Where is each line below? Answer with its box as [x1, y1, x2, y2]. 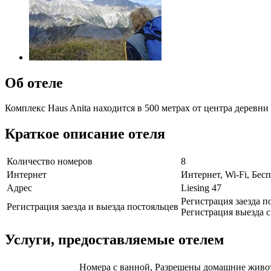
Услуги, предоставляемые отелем [5, 232, 224, 248]
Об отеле [5, 74, 63, 91]
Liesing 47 [181, 183, 221, 194]
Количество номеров [7, 156, 93, 167]
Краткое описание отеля [5, 126, 165, 142]
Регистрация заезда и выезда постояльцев [7, 201, 178, 212]
